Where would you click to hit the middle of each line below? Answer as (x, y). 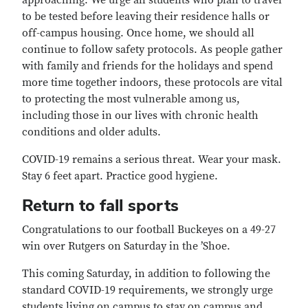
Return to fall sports (100, 205)
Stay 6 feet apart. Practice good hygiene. (120, 176)
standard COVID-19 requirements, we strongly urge (147, 290)
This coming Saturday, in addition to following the (146, 274)
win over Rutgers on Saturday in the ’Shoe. (126, 246)
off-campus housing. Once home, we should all (138, 33)
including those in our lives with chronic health (140, 115)
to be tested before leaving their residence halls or (146, 16)
